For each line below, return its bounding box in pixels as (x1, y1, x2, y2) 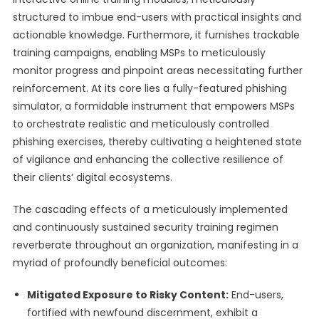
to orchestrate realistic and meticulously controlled (12, 117, 269, 131)
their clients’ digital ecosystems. (12, 170, 172, 184)
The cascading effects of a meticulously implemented (12, 202, 288, 216)
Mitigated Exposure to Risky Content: (26, 288, 229, 302)
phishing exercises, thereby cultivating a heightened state (12, 135, 302, 149)
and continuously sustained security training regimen (12, 220, 278, 234)
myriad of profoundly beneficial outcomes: (12, 256, 227, 270)
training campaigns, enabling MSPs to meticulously (12, 46, 266, 60)
